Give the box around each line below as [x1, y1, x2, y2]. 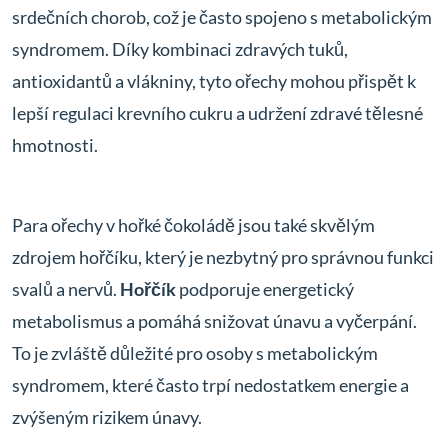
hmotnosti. [12, 134, 98, 156]
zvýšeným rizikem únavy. [12, 406, 202, 428]
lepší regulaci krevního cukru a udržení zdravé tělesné [12, 102, 423, 124]
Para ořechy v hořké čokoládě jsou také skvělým [12, 214, 375, 236]
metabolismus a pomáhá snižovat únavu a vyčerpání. [12, 310, 417, 332]
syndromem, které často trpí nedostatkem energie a [12, 374, 409, 396]
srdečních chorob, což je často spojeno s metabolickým [12, 6, 432, 28]
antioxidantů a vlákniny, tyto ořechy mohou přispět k [12, 70, 416, 92]
